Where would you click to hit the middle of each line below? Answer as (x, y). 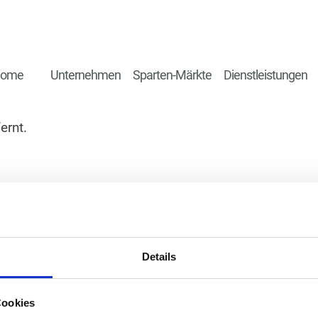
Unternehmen (86, 75)
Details (159, 256)
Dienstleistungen (265, 75)
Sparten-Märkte (172, 75)
